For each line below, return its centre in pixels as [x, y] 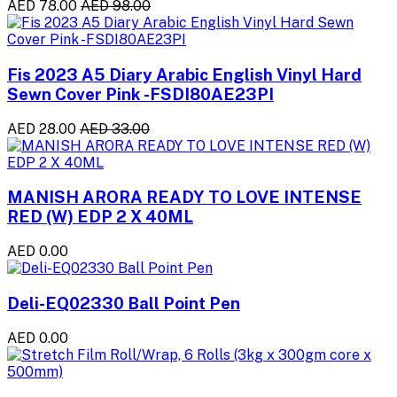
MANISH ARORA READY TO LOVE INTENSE [184, 197]
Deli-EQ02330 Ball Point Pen [124, 303]
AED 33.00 [115, 128]
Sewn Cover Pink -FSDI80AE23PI [140, 94]
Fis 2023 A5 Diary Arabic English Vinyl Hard [184, 74]
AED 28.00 [42, 128]
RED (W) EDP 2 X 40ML [100, 217]
